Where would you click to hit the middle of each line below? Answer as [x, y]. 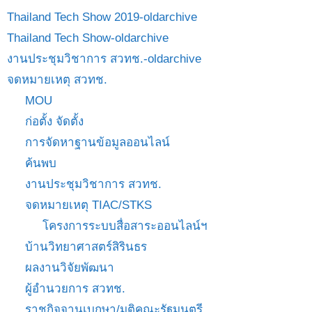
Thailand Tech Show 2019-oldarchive [102, 17]
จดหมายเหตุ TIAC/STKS [88, 205]
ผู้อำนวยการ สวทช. [75, 288]
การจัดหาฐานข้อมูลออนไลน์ [97, 142]
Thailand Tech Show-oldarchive [88, 38]
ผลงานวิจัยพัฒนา [69, 267]
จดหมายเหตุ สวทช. [57, 79]
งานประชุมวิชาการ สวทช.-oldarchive [104, 58]
